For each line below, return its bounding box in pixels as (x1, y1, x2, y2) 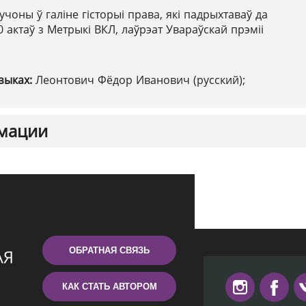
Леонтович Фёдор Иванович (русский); (36, 72, 245, 87)
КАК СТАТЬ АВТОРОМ (61, 281, 157, 292)
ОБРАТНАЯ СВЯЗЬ (69, 245, 150, 255)
